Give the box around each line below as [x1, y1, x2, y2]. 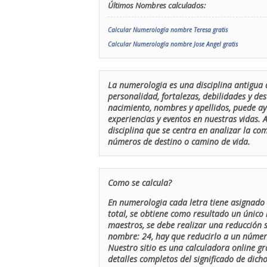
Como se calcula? [108, 177, 172, 188]
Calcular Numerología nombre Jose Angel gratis [108, 40, 238, 48]
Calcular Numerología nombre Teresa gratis [108, 26, 228, 34]
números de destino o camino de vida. [108, 136, 250, 147]
